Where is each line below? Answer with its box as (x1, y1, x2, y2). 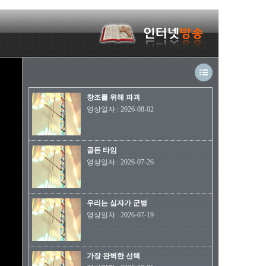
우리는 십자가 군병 (87, 199, 147, 207)
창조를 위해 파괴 (87, 93, 140, 102)
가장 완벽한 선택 (87, 252, 140, 260)
